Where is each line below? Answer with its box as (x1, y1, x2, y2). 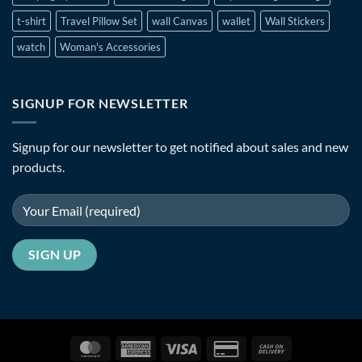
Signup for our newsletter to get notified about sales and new (12, 139, 348, 155)
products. (12, 159, 65, 175)
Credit (242, 339, 274, 354)
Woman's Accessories (60, 40, 161, 53)
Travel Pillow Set (61, 14, 137, 27)
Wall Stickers (265, 14, 325, 27)
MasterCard (106, 339, 166, 354)
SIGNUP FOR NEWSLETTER (12, 95, 188, 111)
